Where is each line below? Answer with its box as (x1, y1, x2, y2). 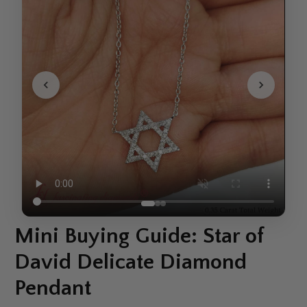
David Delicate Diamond (14, 250, 247, 274)
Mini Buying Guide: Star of (14, 224, 264, 248)
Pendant (14, 276, 92, 300)
